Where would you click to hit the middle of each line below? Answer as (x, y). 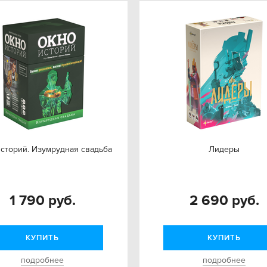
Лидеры (224, 149)
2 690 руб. (224, 201)
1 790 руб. (42, 201)
